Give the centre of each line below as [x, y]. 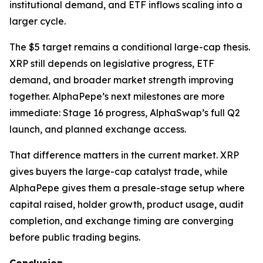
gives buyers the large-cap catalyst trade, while [119, 172]
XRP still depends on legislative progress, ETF [112, 64]
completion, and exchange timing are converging [122, 221]
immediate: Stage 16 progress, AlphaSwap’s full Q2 [125, 113]
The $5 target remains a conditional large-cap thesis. [130, 47]
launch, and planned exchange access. [98, 129]
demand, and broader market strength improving [122, 80]
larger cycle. [38, 21]
